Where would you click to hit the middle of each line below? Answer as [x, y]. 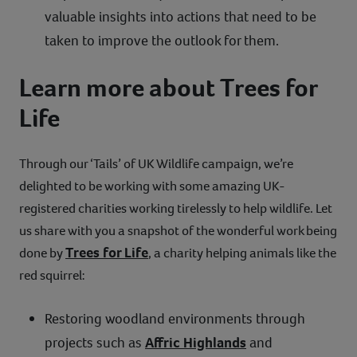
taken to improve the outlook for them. [162, 41]
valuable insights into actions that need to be [180, 17]
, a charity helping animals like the [242, 253]
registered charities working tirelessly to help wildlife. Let [176, 209]
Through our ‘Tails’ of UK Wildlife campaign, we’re [156, 164]
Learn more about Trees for [168, 88]
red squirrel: [52, 276]
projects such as [95, 343]
